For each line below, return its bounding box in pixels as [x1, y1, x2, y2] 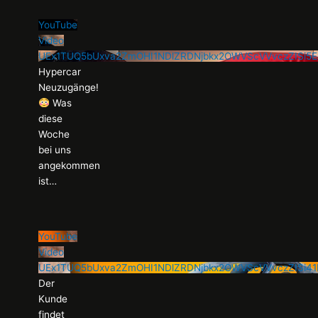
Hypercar [38, 66, 82, 78]
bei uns [38, 144, 72, 156]
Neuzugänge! [38, 82, 99, 94]
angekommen [38, 160, 101, 172]
